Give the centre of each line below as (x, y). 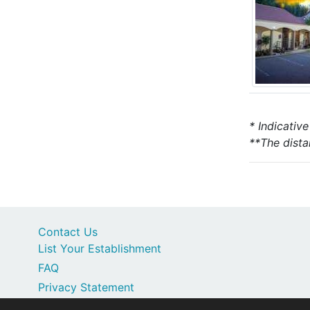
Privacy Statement (86, 287)
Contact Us (68, 232)
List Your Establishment (100, 248)
